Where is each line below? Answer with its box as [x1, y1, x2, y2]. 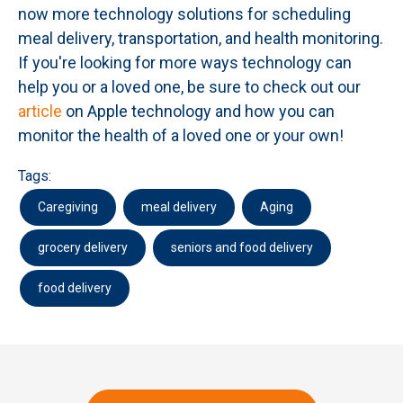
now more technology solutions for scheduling [18, 4, 351, 23]
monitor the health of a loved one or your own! [18, 126, 344, 145]
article [18, 102, 62, 121]
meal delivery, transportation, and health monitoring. [18, 29, 383, 48]
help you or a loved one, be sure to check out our [18, 77, 361, 96]
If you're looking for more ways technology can [18, 53, 352, 72]
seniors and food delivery [171, 240, 313, 255]
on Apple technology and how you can [62, 102, 335, 121]
